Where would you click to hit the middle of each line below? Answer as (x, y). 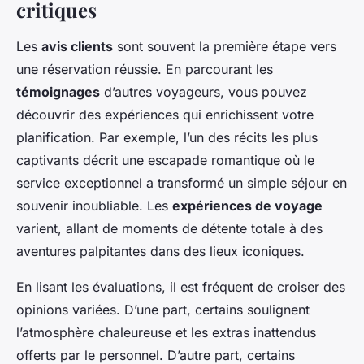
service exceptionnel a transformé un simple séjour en (182, 183)
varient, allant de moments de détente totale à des (169, 229)
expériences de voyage (247, 206)
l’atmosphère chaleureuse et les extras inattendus (166, 333)
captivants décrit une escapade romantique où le (165, 160)
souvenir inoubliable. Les (94, 206)
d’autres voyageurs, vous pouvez (204, 92)
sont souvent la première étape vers (225, 47)
